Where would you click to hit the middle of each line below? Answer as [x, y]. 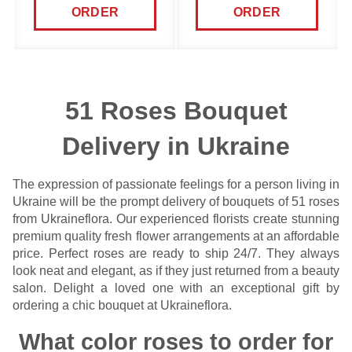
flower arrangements [192, 236]
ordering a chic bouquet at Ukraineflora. [122, 305]
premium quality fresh [74, 236]
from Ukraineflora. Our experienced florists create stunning [176, 219]
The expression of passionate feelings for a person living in [176, 184]
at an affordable [294, 236]
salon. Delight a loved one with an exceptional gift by [176, 288]
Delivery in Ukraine [176, 146]
